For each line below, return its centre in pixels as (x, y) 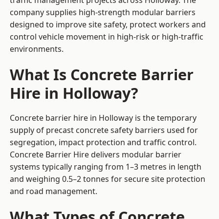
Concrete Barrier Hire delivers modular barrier (96, 155)
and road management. (54, 191)
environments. (37, 49)
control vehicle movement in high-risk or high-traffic (107, 37)
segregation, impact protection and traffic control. (103, 142)
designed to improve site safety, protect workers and (108, 25)
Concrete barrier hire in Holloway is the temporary (103, 118)
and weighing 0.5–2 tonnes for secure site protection (108, 179)
